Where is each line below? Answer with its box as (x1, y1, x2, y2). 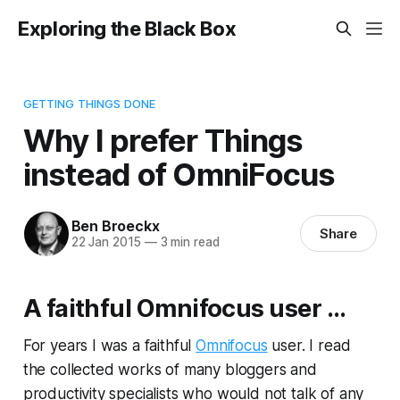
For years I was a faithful (22, 336, 196, 354)
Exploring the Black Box (18, 17, 237, 40)
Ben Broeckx (71, 217, 160, 236)
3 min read (156, 235, 220, 250)
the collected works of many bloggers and (22, 360, 317, 379)
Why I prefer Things (22, 121, 304, 159)
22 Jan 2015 (71, 235, 141, 250)
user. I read (267, 336, 351, 354)
